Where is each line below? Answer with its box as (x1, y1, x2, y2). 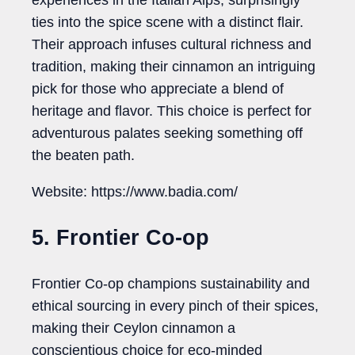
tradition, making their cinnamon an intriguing (32, 59, 315, 75)
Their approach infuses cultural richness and (32, 36, 311, 53)
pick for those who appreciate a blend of (32, 81, 284, 97)
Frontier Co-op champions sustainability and (32, 276, 310, 292)
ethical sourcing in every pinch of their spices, (32, 298, 319, 315)
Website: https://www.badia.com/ (32, 184, 238, 200)
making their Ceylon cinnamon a (32, 320, 235, 337)
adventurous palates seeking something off (32, 125, 303, 142)
